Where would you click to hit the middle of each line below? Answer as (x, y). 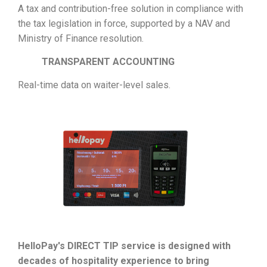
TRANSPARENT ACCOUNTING (108, 62)
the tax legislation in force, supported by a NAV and (124, 23)
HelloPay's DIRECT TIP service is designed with (124, 246)
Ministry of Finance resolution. (81, 38)
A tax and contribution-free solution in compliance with (131, 8)
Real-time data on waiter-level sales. (94, 85)
